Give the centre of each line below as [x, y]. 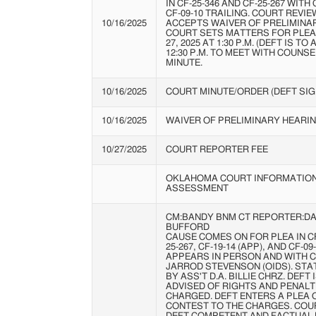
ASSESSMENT [197, 188]
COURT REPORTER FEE [217, 150]
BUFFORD [187, 227]
